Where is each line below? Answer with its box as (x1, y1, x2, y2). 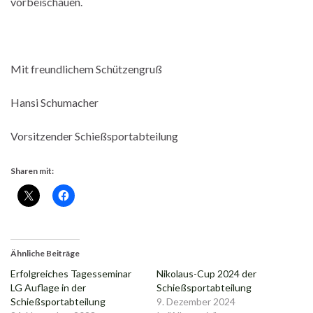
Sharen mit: (10, 166, 54, 177)
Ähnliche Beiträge (10, 248, 80, 259)
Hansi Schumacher (10, 96, 99, 110)
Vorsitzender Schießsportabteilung (10, 129, 178, 143)
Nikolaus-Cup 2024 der (156, 268, 256, 280)
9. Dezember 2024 (156, 296, 235, 308)
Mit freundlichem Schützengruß (10, 62, 162, 76)
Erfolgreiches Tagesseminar (10, 268, 131, 280)
